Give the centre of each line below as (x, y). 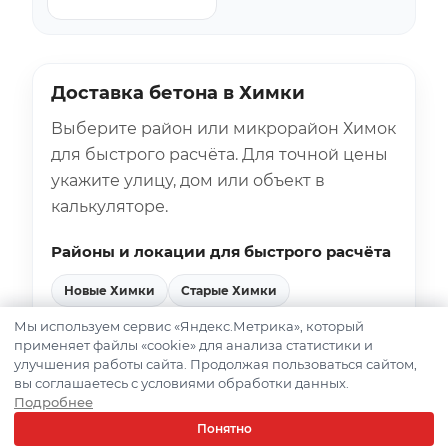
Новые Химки (109, 290)
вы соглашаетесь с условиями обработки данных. (181, 383)
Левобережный (115, 323)
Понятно (224, 428)
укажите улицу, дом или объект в (188, 180)
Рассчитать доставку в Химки (180, 383)
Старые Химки (229, 290)
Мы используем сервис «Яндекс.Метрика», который (189, 326)
